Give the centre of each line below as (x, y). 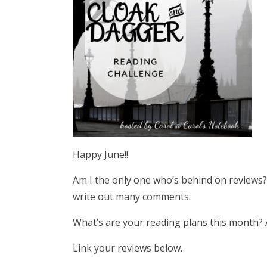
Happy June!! (100, 154)
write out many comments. (132, 197)
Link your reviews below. (128, 248)
